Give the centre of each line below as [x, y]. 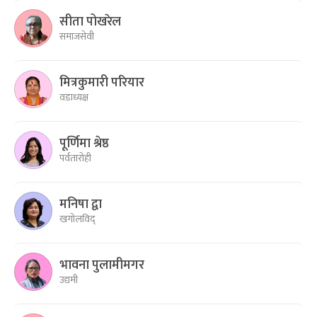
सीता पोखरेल [90, 22]
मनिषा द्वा [81, 204]
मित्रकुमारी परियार [102, 82]
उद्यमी [69, 279]
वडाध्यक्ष [74, 97]
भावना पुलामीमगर [102, 265]
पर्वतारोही [75, 158]
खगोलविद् [77, 219]
